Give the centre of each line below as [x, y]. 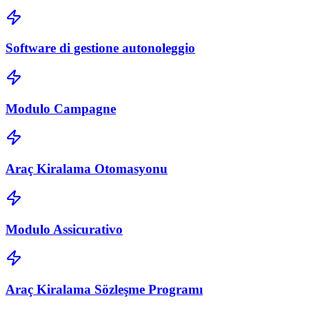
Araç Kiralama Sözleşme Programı [104, 289]
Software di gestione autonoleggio [100, 48]
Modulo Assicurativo [64, 229]
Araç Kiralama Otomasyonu [87, 169]
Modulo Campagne [61, 108]
